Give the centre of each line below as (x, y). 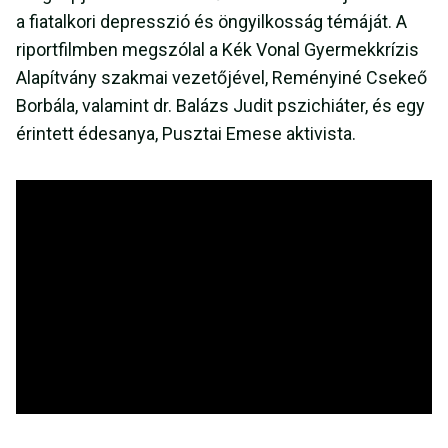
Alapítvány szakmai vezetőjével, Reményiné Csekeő (221, 78)
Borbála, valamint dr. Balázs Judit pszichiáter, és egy (220, 106)
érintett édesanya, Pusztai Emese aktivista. (186, 134)
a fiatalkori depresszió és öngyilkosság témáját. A (211, 22)
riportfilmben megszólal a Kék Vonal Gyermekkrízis (217, 50)
